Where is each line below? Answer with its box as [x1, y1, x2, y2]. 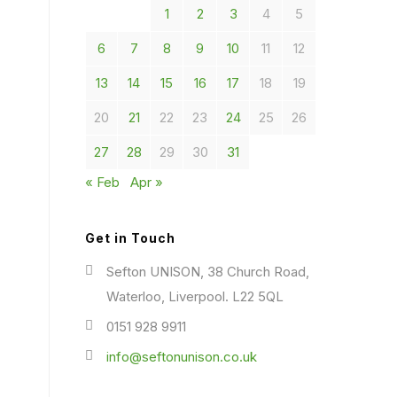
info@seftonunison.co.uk [106, 348, 257, 365]
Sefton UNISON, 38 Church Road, [106, 263, 309, 280]
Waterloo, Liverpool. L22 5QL [106, 288, 284, 305]
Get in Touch [85, 230, 175, 245]
